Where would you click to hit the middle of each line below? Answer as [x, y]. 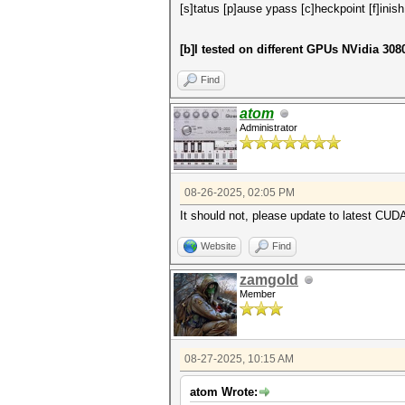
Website [218, 246]
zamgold [269, 280]
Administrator [268, 127]
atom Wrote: [224, 392]
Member [258, 294]
